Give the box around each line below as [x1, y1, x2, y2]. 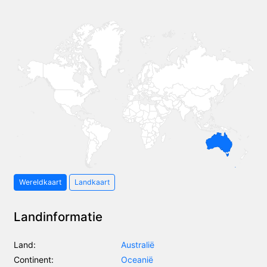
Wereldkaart [19, 177, 61, 187]
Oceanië [121, 254, 153, 265]
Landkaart [74, 177, 110, 187]
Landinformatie [14, 209, 103, 224]
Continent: [14, 254, 54, 265]
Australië [121, 239, 154, 250]
